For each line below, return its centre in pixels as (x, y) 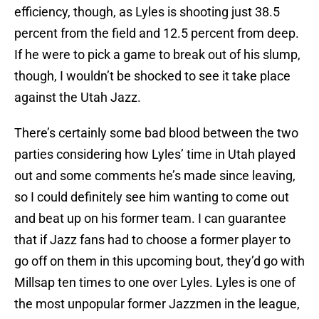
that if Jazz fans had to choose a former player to (152, 240)
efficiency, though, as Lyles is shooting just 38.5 (147, 12)
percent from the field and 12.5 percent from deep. (157, 33)
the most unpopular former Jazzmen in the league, (157, 304)
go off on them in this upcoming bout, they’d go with (159, 261)
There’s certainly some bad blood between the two (156, 133)
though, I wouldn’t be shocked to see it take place (152, 76)
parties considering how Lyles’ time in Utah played (155, 155)
